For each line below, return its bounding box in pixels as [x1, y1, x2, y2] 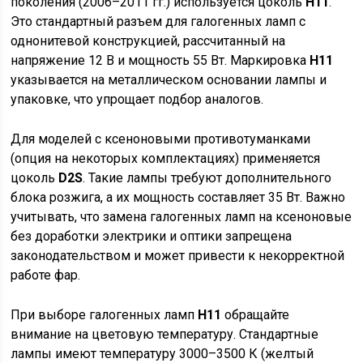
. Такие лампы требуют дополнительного [83, 170, 332, 186]
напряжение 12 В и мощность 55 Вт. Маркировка [11, 53, 310, 68]
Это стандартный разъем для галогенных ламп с [11, 14, 306, 29]
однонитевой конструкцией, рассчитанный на [11, 33, 286, 49]
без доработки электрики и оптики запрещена [11, 228, 293, 244]
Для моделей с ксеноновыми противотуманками [11, 131, 311, 147]
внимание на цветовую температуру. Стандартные [11, 327, 319, 342]
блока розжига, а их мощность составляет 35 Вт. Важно [11, 190, 346, 205]
